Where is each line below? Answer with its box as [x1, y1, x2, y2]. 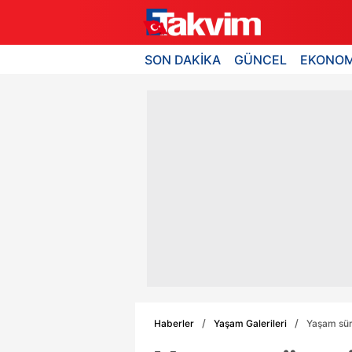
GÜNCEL [234, 51, 288, 68]
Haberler [154, 317, 194, 329]
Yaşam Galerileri [214, 317, 287, 329]
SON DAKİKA [145, 51, 221, 68]
